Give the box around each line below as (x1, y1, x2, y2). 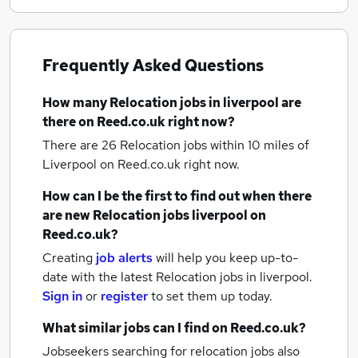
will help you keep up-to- (156, 249, 298, 266)
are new (42, 207, 93, 224)
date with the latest (42, 268, 153, 285)
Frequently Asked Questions (42, 55, 264, 76)
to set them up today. (151, 288, 272, 304)
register (101, 288, 148, 304)
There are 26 (42, 137, 120, 153)
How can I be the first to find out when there (42, 188, 312, 205)
